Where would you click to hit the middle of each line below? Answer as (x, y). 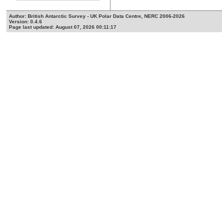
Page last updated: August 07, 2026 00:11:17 (63, 27)
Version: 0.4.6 (26, 22)
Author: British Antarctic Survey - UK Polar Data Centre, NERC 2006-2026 (97, 16)
